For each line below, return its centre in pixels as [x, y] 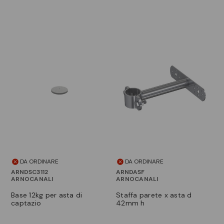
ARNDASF [130, 172]
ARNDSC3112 [29, 172]
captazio [26, 203]
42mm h [130, 203]
